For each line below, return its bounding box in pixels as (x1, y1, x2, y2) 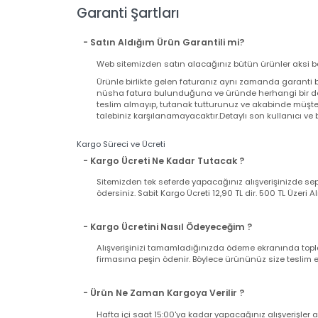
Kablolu (231, 53, 265, 66)
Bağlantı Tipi (87, 53, 140, 66)
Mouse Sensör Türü (87, 100, 171, 113)
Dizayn (87, 77, 116, 89)
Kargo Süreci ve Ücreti (81, 289, 176, 302)
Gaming (231, 77, 268, 89)
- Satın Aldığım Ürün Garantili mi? (88, 180, 261, 194)
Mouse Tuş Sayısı (87, 124, 162, 136)
